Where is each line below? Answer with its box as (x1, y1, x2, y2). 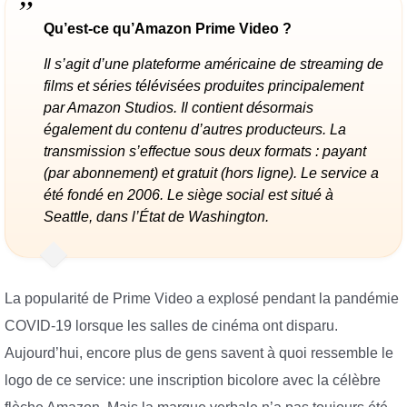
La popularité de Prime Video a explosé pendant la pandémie (5, 290, 399, 306)
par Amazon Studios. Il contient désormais (44, 100, 313, 116)
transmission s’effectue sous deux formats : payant (44, 144, 366, 160)
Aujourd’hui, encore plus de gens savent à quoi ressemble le (5, 344, 393, 361)
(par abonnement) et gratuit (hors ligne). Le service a (44, 165, 379, 182)
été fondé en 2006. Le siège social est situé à (44, 187, 333, 203)
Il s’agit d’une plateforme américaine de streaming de (44, 56, 383, 73)
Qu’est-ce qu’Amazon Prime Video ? (44, 21, 292, 37)
